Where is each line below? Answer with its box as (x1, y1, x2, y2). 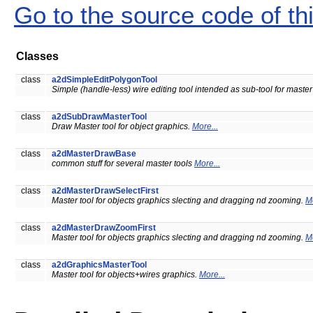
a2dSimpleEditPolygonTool (52, 75, 157, 85)
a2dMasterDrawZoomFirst (52, 224, 156, 233)
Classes (16, 50, 59, 63)
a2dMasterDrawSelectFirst (52, 187, 159, 196)
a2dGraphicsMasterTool (52, 261, 147, 270)
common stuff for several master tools (52, 159, 194, 168)
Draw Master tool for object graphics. (52, 122, 192, 131)
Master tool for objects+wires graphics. (52, 270, 199, 279)
